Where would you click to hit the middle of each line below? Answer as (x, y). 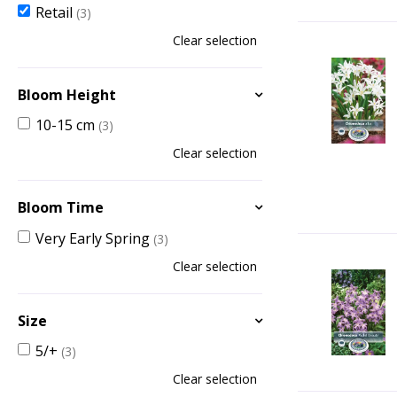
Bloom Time (61, 208)
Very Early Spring (94, 238)
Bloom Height (67, 95)
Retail (56, 13)
